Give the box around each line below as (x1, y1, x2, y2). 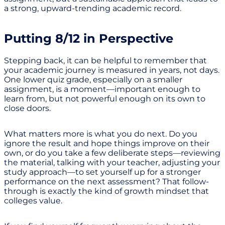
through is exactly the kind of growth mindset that (4, 186, 209, 196)
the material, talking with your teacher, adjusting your (4, 157, 220, 167)
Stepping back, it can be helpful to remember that (4, 55, 207, 65)
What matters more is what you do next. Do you (4, 129, 197, 139)
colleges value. (4, 195, 62, 205)
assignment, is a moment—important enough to (4, 84, 200, 94)
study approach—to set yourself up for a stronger (4, 167, 201, 177)
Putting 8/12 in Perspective (4, 31, 173, 46)
